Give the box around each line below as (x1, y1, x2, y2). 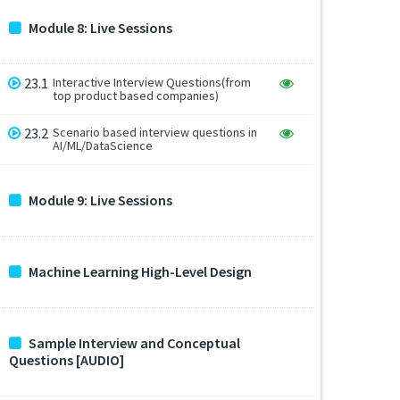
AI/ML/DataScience (53, 137, 154, 154)
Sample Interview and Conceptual (29, 334, 240, 353)
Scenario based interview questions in (53, 124, 258, 141)
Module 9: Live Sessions (29, 191, 172, 210)
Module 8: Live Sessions (29, 19, 172, 37)
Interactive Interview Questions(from (53, 73, 252, 90)
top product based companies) (53, 87, 220, 104)
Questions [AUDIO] (9, 351, 124, 370)
